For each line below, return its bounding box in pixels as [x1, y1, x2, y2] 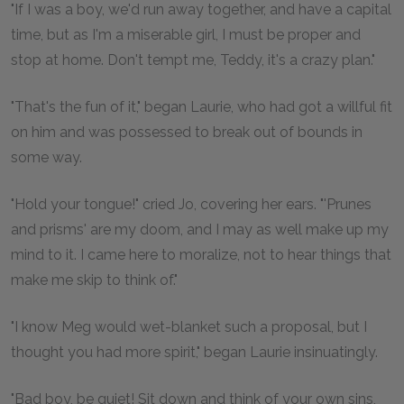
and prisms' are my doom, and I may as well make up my [11, 221, 389, 238]
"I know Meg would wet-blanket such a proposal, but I [11, 318, 367, 335]
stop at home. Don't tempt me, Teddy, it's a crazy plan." [11, 51, 375, 69]
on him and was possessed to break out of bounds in [11, 124, 363, 141]
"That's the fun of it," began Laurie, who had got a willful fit [11, 98, 392, 115]
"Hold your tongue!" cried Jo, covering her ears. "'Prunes [11, 196, 372, 213]
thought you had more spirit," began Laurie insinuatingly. [11, 344, 378, 361]
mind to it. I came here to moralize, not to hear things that [11, 246, 391, 263]
